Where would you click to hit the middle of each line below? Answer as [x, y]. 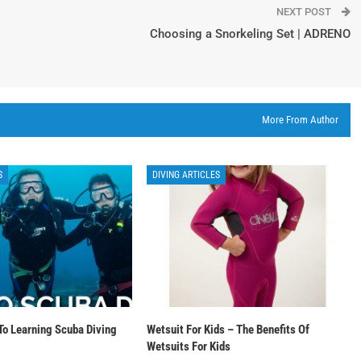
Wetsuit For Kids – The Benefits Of [228, 330]
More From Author [300, 119]
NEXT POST [305, 11]
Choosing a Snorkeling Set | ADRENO [250, 33]
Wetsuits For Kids [189, 347]
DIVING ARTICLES [187, 174]
